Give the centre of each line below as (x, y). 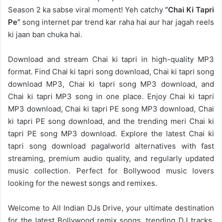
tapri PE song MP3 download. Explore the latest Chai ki (111, 133)
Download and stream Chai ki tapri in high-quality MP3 (111, 59)
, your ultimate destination (168, 208)
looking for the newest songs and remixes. (83, 183)
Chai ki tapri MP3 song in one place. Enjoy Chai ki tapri (111, 96)
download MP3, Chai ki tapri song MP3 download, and (111, 84)
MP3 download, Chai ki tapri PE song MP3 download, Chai (111, 109)
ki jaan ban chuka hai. (45, 34)
